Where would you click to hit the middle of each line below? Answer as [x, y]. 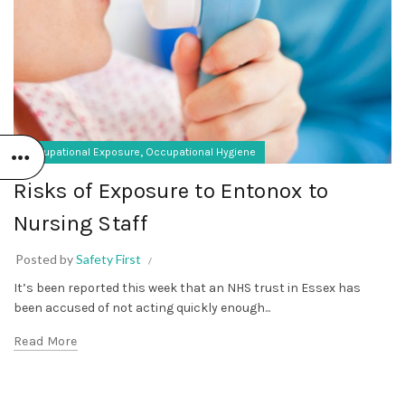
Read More [46, 341]
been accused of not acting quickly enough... [142, 308]
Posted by [46, 259]
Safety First [108, 259]
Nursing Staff [80, 223]
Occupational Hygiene [201, 152]
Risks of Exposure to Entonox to [171, 191]
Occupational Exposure [81, 152]
